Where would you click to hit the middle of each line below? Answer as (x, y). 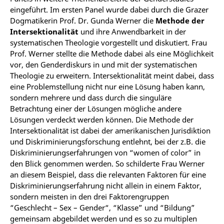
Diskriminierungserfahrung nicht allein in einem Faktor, (106, 185)
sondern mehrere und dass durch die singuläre (91, 97)
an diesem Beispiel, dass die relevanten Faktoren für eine (108, 174)
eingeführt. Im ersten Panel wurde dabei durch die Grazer (109, 9)
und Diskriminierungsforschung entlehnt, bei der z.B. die (108, 141)
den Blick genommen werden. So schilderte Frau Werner (107, 163)
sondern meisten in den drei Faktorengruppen (89, 196)
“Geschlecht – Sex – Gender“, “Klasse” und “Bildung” (102, 207)
